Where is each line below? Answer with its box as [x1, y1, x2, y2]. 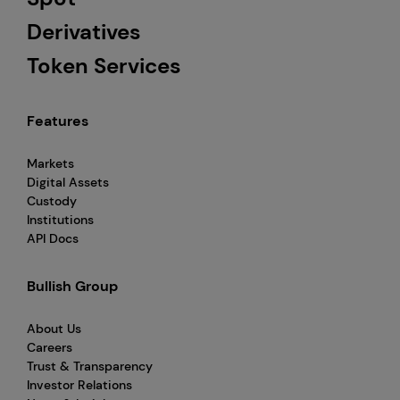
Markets [27, 154, 74, 171]
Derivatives [27, 17, 141, 46]
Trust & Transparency [27, 357, 153, 374]
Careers [27, 338, 72, 355]
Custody [27, 192, 77, 209]
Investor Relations [27, 376, 132, 393]
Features [27, 111, 88, 130]
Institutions [27, 211, 94, 228]
